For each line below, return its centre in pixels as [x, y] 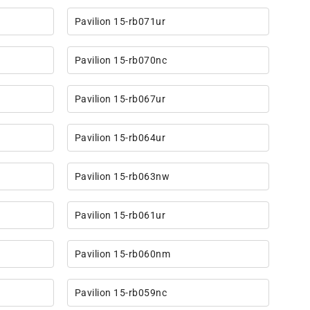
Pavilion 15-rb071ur [120, 22]
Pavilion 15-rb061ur [120, 216]
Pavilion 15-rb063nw [122, 177]
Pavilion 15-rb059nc [121, 293]
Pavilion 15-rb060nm [122, 254]
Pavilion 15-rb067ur [120, 99]
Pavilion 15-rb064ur [120, 138]
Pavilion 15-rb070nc [121, 61]
